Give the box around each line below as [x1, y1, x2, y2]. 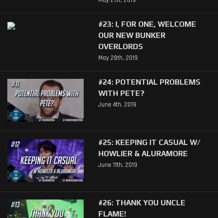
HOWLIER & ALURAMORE [98, 148, 188, 158]
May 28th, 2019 [98, 54, 138, 62]
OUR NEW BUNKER [98, 30, 165, 39]
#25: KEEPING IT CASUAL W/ [98, 137, 200, 146]
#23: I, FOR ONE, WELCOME [98, 19, 196, 28]
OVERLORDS [98, 41, 143, 51]
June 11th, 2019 [98, 161, 137, 169]
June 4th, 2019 [98, 100, 136, 109]
